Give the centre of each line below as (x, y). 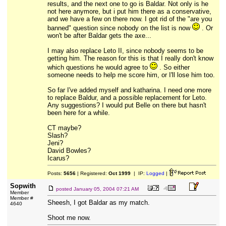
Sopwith (23, 186)
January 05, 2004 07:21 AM (106, 189)
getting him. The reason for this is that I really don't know (130, 58)
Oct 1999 (119, 173)
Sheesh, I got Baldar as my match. (98, 203)
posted (65, 189)
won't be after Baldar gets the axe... (99, 36)
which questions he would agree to (98, 67)
